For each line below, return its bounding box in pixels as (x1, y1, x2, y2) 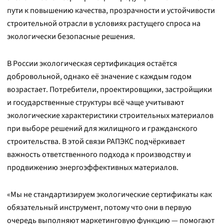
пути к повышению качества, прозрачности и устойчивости (7, 5, 215, 16)
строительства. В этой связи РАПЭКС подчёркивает (7, 136, 185, 147)
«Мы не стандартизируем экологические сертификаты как (7, 189, 212, 200)
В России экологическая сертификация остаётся (7, 58, 177, 69)
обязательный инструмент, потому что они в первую (7, 202, 191, 213)
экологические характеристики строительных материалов (7, 110, 213, 121)
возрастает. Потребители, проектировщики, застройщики (7, 84, 212, 95)
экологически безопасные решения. (7, 31, 135, 42)
